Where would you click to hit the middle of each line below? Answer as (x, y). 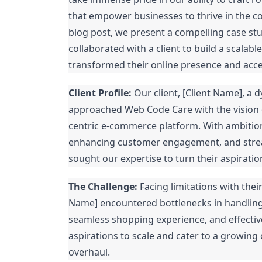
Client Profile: (100, 93)
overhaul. (89, 252)
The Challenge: (103, 187)
